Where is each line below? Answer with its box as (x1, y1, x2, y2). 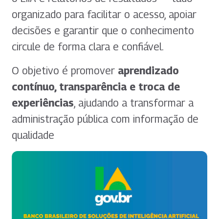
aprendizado (118, 65, 179, 77)
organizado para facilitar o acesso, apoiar (12, 8, 197, 21)
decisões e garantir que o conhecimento (12, 24, 194, 37)
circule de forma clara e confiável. (12, 41, 164, 53)
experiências (12, 97, 74, 109)
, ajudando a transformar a (74, 97, 194, 109)
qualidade (12, 129, 54, 141)
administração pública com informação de (12, 113, 198, 125)
